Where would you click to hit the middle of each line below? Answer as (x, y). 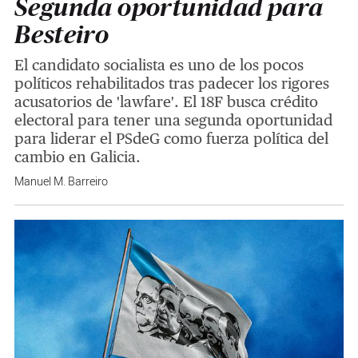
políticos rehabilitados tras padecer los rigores (171, 83)
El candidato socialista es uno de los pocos (159, 64)
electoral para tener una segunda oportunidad (173, 119)
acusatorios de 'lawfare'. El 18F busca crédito (166, 101)
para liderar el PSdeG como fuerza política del (171, 138)
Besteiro (62, 35)
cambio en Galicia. (77, 156)
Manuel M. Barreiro (61, 181)
